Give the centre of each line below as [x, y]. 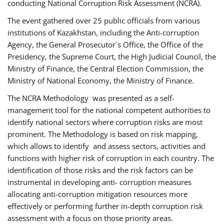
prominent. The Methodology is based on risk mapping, [103, 134]
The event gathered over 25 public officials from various [104, 21]
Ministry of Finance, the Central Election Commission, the [105, 69]
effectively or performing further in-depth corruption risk [105, 206]
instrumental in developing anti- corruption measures [99, 182]
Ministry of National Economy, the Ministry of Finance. [101, 81]
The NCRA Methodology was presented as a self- [91, 98]
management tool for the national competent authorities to [109, 110]
